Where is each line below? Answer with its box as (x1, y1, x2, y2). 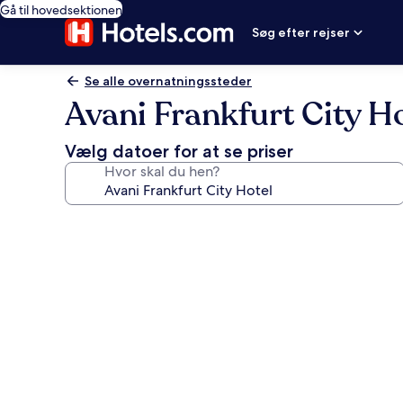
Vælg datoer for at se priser (65, 140, 293, 162)
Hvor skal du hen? (104, 162, 219, 181)
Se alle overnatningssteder (85, 73, 252, 89)
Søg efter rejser (252, 24, 351, 40)
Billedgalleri (64, 211, 188, 237)
